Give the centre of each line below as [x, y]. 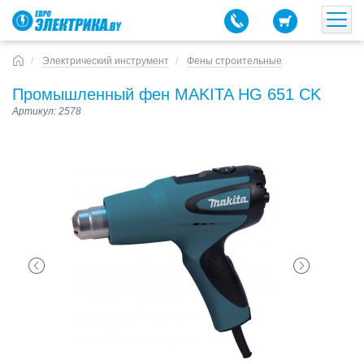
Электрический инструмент [106, 61]
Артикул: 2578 [47, 111]
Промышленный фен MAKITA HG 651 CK [167, 94]
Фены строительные [234, 61]
